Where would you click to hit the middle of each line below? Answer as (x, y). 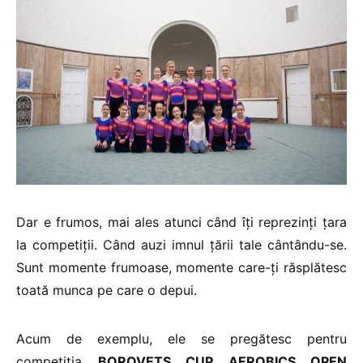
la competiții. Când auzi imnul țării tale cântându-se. (181, 244)
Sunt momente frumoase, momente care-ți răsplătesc (181, 267)
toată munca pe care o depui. (107, 290)
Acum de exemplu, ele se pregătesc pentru (181, 338)
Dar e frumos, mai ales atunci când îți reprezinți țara (181, 222)
